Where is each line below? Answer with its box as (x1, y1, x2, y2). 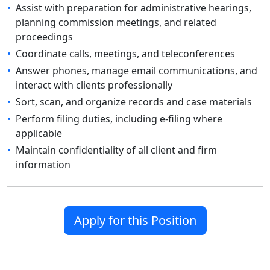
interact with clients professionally (16, 78, 172, 92)
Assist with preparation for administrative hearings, (16, 1, 251, 14)
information (16, 158, 71, 171)
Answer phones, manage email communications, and (16, 64, 257, 77)
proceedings (16, 30, 73, 43)
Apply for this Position (74, 212, 196, 228)
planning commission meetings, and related (16, 16, 216, 29)
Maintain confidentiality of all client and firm (16, 143, 217, 157)
